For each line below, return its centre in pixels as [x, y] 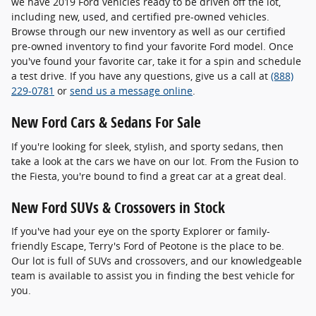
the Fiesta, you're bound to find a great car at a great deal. [150, 176]
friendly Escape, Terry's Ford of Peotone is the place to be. [148, 246]
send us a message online [131, 91]
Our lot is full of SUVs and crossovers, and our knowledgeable [157, 261]
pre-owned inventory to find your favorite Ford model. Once [152, 47]
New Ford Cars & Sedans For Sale [106, 122]
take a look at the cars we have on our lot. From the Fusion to [155, 161]
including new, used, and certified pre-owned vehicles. [140, 17]
